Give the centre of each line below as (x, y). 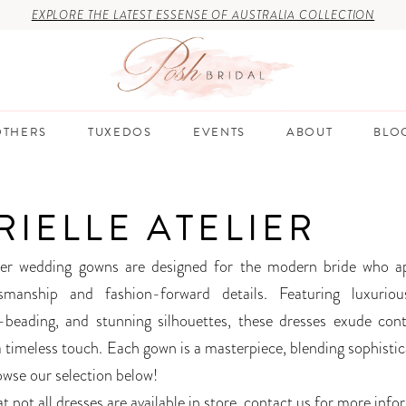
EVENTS (219, 132)
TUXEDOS (120, 132)
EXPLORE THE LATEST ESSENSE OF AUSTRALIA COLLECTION (203, 15)
